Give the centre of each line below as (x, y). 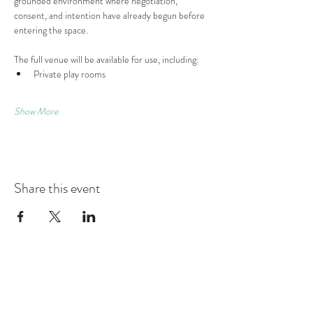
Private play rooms (70, 74)
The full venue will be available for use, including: (107, 59)
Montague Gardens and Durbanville (113, 299)
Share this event (57, 188)
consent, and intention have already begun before (110, 15)
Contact (41, 278)
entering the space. (51, 30)
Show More (36, 111)
